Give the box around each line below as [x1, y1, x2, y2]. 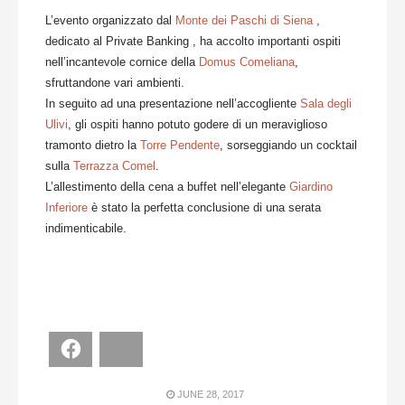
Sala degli [300, 96, 352, 110]
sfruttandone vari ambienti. [45, 75, 184, 89]
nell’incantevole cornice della [45, 54, 199, 69]
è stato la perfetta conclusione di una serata [88, 200, 321, 214]
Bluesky [134, 341, 178, 356]
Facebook [83, 341, 140, 356]
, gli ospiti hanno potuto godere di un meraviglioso [68, 117, 327, 131]
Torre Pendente [140, 137, 220, 152]
